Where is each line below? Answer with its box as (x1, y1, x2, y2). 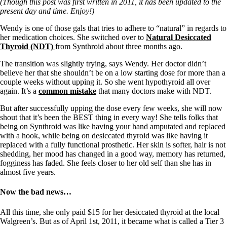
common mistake (39, 87, 96, 96)
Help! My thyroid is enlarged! (20, 69, 116, 78)
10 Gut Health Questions (20, 78, 100, 87)
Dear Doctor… (20, 142, 68, 150)
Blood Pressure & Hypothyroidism (20, 206, 131, 214)
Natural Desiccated (146, 33, 211, 42)
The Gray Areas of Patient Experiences (20, 160, 145, 169)
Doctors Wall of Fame (20, 133, 91, 141)
